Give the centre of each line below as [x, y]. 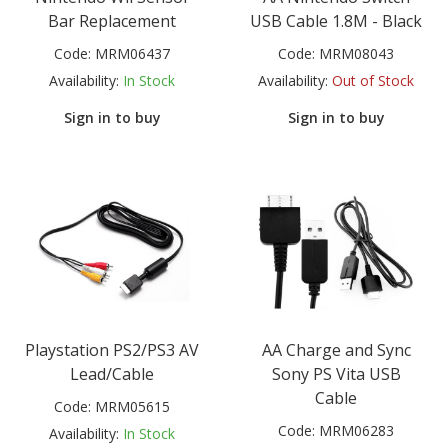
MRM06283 [356, 430]
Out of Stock [373, 81]
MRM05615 [132, 406]
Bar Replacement [112, 21]
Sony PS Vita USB [336, 373]
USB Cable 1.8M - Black [336, 21]
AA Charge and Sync [336, 349]
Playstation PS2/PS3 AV [112, 349]
